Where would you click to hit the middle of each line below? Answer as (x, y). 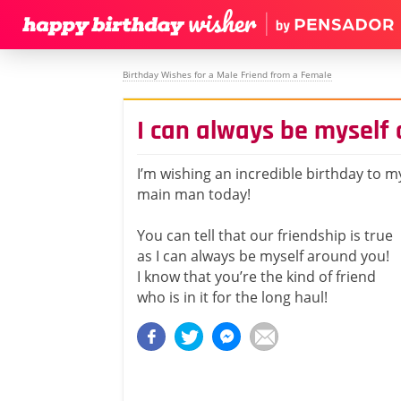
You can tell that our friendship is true (265, 235)
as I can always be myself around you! (263, 256)
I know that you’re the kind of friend (256, 277)
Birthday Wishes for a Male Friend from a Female (227, 74)
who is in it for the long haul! (232, 297)
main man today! (194, 194)
